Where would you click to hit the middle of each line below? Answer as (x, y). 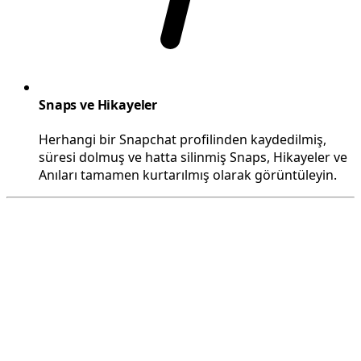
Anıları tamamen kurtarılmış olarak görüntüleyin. (188, 175)
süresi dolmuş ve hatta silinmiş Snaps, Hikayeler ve (193, 158)
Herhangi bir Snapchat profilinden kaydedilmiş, (183, 140)
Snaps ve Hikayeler (98, 105)
